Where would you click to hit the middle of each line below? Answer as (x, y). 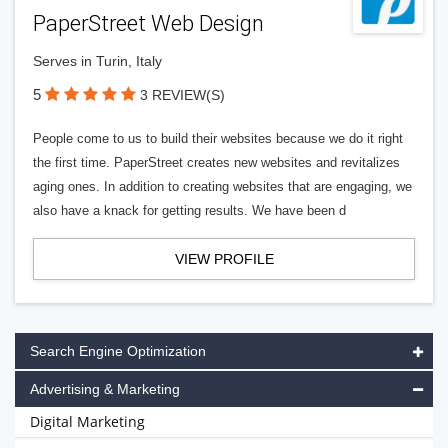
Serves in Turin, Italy (97, 61)
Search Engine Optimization (118, 351)
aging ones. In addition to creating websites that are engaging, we (222, 186)
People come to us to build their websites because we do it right (218, 138)
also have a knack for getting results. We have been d (189, 210)
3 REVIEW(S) (182, 95)
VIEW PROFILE (224, 259)
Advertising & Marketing (105, 389)
